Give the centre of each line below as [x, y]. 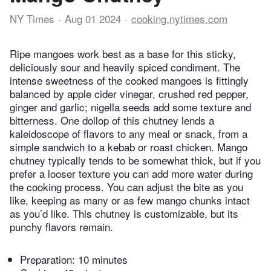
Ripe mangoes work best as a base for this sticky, [123, 54]
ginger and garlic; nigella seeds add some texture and [130, 107]
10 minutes [103, 260]
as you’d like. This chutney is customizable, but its [124, 214]
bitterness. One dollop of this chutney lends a [112, 120]
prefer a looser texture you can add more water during [131, 174]
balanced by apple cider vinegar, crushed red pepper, [129, 94]
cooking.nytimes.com [179, 18]
